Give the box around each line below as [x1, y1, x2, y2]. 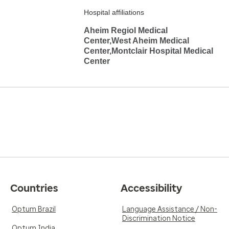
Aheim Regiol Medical [84, 26, 168, 35]
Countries [10, 182, 58, 194]
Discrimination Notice [122, 214, 195, 223]
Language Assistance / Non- [122, 205, 217, 214]
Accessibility [121, 182, 182, 194]
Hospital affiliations [84, 8, 144, 16]
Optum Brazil [12, 205, 56, 214]
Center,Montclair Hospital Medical [84, 47, 213, 55]
